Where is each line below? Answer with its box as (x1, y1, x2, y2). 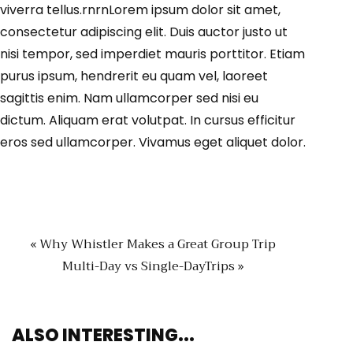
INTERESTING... (62, 323, 195, 347)
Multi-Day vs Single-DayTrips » (61, 255, 244, 277)
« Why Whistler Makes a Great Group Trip (30, 233, 276, 255)
